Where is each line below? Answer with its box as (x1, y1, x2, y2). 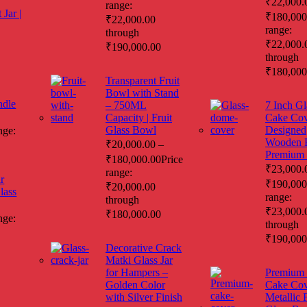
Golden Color (106, 278, 165, 291)
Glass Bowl (106, 123, 156, 136)
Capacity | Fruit (106, 111, 172, 123)
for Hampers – (106, 266, 168, 278)
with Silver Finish (106, 291, 182, 303)
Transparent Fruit (106, 74, 180, 86)
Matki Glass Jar (106, 254, 173, 266)
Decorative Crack (106, 241, 182, 254)
